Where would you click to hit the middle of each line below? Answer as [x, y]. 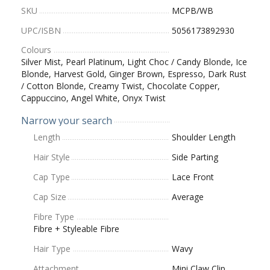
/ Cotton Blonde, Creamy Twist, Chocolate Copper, [121, 86]
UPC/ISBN [41, 30]
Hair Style [52, 157]
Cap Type [52, 177]
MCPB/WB [193, 10]
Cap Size [50, 196]
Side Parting [195, 157]
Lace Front [193, 177]
